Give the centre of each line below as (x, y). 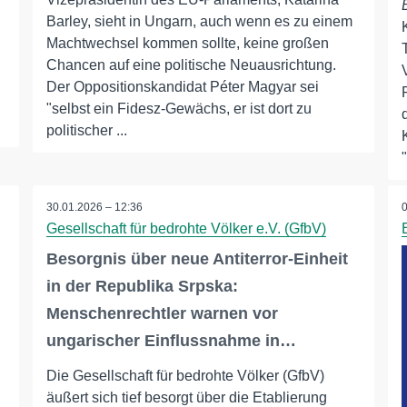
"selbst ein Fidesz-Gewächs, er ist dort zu (179, 109)
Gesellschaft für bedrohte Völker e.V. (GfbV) (186, 229)
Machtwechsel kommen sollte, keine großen (187, 44)
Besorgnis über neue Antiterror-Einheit (197, 259)
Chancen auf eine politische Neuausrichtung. (191, 65)
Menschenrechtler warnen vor (162, 314)
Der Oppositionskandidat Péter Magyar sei (182, 87)
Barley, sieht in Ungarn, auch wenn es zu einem (199, 22)
